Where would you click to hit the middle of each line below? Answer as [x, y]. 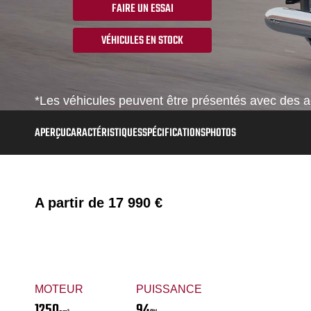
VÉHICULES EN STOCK [142, 41]
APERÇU [50, 133]
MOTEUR [59, 289]
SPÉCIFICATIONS [174, 133]
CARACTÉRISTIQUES [104, 133]
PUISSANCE [169, 289]
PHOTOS [221, 133]
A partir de [72, 203]
